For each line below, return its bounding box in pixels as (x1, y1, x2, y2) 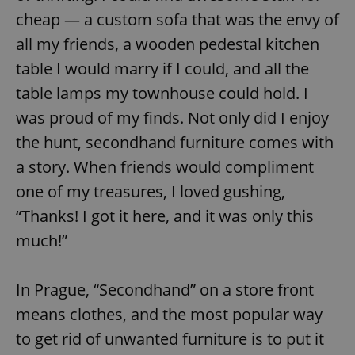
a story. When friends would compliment (16, 156, 314, 178)
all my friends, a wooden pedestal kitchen (16, 33, 319, 55)
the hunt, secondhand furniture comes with (16, 132, 334, 154)
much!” (16, 230, 67, 252)
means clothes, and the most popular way (16, 303, 323, 326)
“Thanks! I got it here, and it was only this (16, 205, 314, 227)
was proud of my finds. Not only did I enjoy (16, 107, 329, 129)
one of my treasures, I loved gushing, (16, 181, 285, 203)
